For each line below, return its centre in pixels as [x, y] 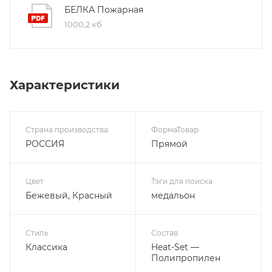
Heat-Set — [175, 247]
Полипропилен [186, 258]
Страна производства [67, 130]
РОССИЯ [45, 144]
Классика [46, 247]
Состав [165, 233]
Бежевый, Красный [69, 196]
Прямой [169, 144]
